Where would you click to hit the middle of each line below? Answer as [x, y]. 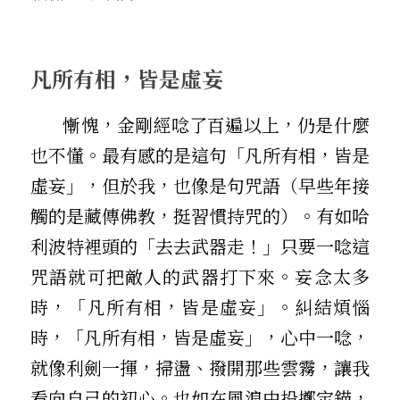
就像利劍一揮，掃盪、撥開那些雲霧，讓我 [200, 367]
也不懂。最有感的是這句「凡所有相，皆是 [200, 154]
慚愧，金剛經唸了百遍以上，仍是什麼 [47, 124]
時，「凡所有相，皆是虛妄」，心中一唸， [200, 337]
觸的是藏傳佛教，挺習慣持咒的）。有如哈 [200, 215]
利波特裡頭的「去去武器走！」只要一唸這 [200, 246]
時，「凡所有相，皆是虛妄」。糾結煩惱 [200, 306]
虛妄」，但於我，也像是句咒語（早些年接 [200, 185]
